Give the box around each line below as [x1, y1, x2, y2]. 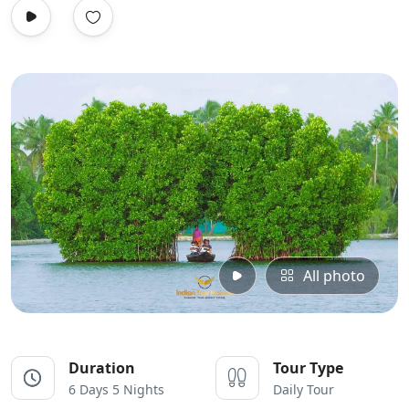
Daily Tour [273, 380, 334, 398]
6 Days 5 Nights [68, 380, 164, 398]
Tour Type [273, 357, 343, 378]
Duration [68, 357, 135, 378]
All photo [303, 265, 365, 286]
